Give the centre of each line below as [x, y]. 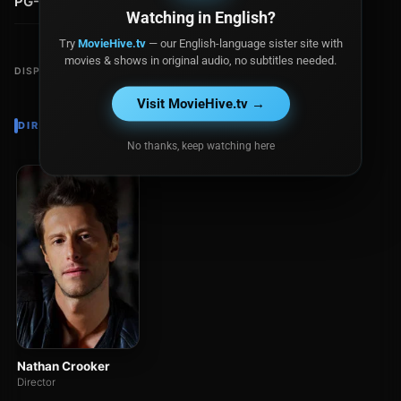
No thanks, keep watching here [200, 145]
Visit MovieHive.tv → [200, 103]
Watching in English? [200, 17]
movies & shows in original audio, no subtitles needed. [200, 60]
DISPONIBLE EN [57, 71]
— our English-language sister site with [244, 43]
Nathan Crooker [64, 367]
